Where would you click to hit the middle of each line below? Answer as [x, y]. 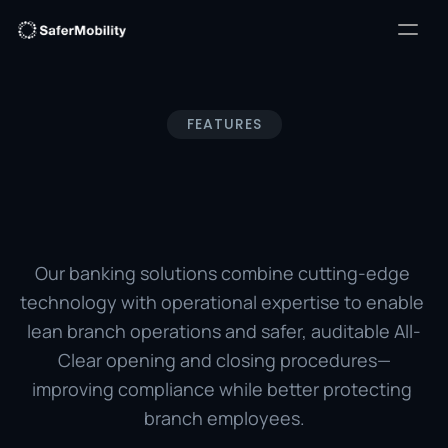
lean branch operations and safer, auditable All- [224, 331]
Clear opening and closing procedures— [224, 360]
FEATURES [224, 124]
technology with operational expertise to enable [222, 302]
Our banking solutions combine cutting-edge [222, 273]
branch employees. [224, 418]
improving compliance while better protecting [222, 389]
